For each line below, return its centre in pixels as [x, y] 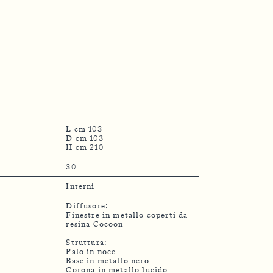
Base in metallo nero [108, 260]
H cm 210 [85, 147]
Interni [80, 186]
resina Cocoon [95, 224]
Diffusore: [87, 205]
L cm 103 [84, 129]
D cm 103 [85, 138]
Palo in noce [91, 251]
